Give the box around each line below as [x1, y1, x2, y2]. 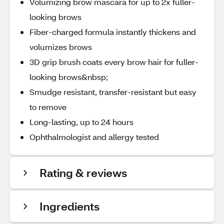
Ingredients [39, 199, 99, 213]
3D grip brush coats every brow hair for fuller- [29, 56, 198, 67]
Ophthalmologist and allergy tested [29, 131, 159, 142]
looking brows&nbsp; [29, 71, 108, 82]
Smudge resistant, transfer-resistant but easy [29, 86, 196, 97]
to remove [29, 101, 66, 112]
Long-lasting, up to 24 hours [29, 116, 133, 127]
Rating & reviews [39, 165, 127, 180]
